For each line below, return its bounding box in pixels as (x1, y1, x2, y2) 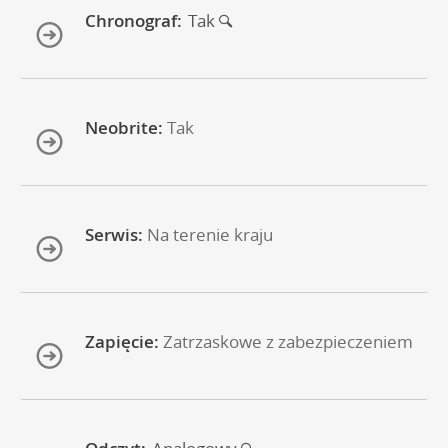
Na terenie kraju (147, 223, 273, 247)
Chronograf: (85, 9, 182, 33)
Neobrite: (85, 116, 163, 140)
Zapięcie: (85, 330, 159, 354)
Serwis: (85, 223, 143, 247)
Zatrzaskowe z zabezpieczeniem (163, 330, 413, 354)
